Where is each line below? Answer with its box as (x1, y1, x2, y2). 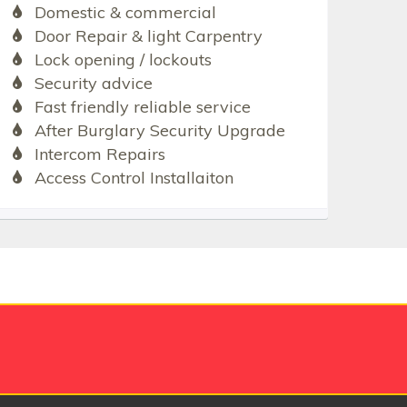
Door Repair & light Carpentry (34, 25, 263, 47)
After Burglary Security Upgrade (34, 120, 285, 142)
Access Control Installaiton (34, 167, 233, 189)
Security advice (34, 73, 153, 94)
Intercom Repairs (34, 144, 165, 165)
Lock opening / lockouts (34, 49, 212, 71)
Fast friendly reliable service (34, 96, 251, 118)
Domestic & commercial (34, 2, 216, 24)
